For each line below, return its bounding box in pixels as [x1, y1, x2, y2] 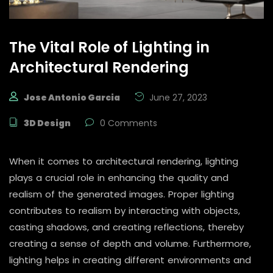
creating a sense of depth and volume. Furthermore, [9, 236, 251, 250]
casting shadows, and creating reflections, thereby [9, 220, 244, 233]
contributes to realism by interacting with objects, [9, 204, 240, 217]
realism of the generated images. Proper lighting [9, 187, 234, 200]
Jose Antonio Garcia [24, 91, 120, 104]
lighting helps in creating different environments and [9, 253, 251, 266]
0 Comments [97, 116, 157, 129]
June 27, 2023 [147, 91, 207, 104]
